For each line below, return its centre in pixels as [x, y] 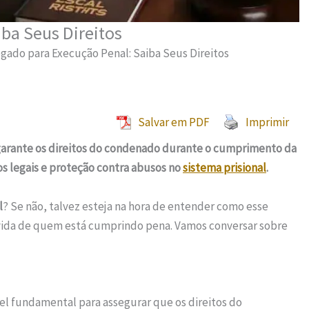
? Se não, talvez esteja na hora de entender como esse [136, 206]
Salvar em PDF [173, 122]
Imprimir [267, 122]
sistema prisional [225, 168]
